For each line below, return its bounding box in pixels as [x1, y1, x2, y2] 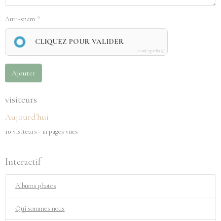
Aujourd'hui [5, 112, 49, 122]
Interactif [5, 156, 41, 168]
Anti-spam [5, 15, 35, 23]
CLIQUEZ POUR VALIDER [35, 37, 124, 46]
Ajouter [11, 68, 36, 78]
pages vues [47, 127, 78, 136]
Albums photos [15, 182, 56, 190]
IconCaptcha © [137, 48, 164, 54]
